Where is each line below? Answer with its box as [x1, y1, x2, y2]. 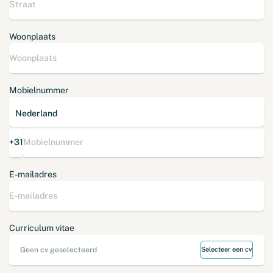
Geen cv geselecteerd [20, 245, 97, 254]
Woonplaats [9, 31, 55, 41]
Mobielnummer [9, 85, 69, 95]
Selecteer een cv [201, 246, 252, 253]
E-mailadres [9, 169, 57, 179]
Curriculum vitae [9, 222, 74, 233]
